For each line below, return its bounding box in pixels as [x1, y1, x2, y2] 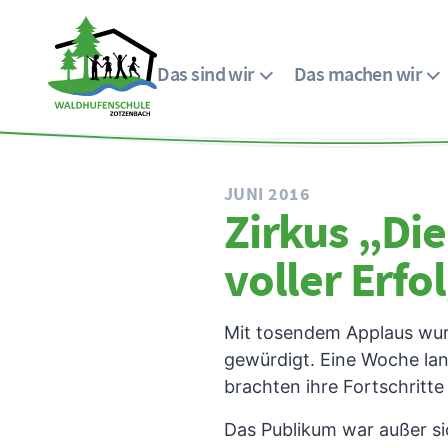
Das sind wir [157, 60, 254, 86]
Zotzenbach [47, 144, 149, 166]
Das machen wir [293, 60, 422, 86]
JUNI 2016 [224, 181, 311, 205]
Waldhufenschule [47, 117, 191, 139]
